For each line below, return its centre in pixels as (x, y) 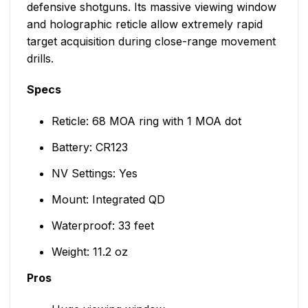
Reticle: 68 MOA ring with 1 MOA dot (146, 121)
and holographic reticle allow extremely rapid (145, 24)
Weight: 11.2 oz (89, 252)
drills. (40, 58)
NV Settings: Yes (94, 174)
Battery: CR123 (89, 147)
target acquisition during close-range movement (151, 41)
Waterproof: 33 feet (102, 226)
